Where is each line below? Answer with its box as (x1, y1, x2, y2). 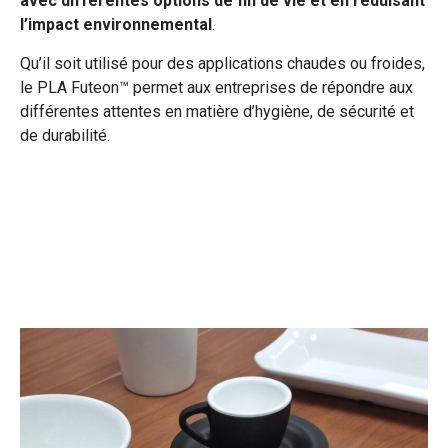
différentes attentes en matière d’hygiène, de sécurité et (20, 102, 414, 121)
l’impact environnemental (20, 15, 212, 34)
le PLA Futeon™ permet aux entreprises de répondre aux (20, 78, 413, 97)
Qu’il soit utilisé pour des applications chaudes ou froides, (20, 54, 425, 73)
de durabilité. (20, 126, 110, 145)
